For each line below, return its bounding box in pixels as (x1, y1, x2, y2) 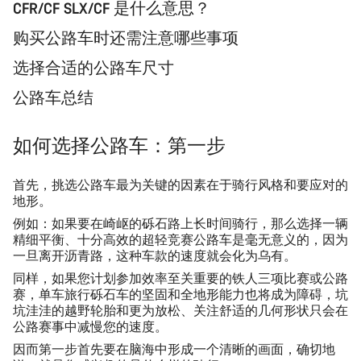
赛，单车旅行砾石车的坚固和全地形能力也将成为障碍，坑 (13, 286, 348, 302)
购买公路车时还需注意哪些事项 (13, 27, 239, 48)
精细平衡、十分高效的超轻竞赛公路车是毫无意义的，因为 (13, 231, 348, 247)
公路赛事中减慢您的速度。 (13, 318, 168, 334)
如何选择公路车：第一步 (13, 133, 226, 157)
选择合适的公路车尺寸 (13, 57, 174, 77)
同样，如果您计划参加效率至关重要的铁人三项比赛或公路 (13, 270, 348, 286)
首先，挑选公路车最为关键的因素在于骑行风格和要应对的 (13, 176, 348, 193)
